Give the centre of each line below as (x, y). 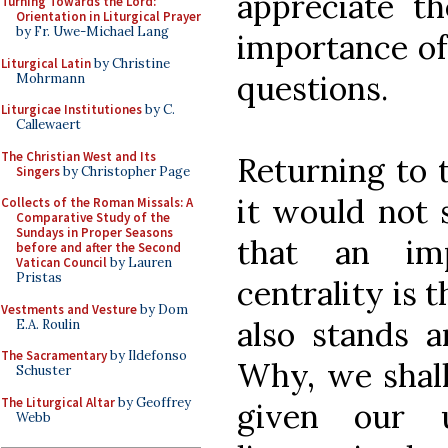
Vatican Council (61, 262)
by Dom (162, 309)
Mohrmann (50, 78)
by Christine (130, 63)
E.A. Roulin (48, 324)
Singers (38, 171)
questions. (312, 88)
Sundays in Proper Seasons (94, 232)
